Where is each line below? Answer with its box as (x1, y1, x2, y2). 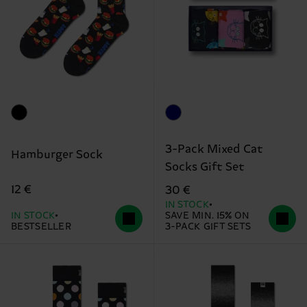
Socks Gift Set (164, 160, 245, 174)
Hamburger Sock (11, 148, 103, 162)
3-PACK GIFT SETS (164, 221, 251, 232)
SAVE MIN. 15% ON (164, 210, 250, 221)
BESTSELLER (11, 221, 71, 232)
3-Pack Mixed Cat (164, 142, 263, 156)
